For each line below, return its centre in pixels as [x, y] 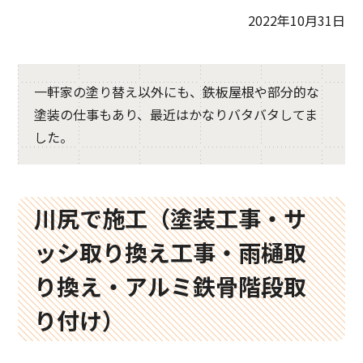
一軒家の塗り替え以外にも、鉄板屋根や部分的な [177, 92]
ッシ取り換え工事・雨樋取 [171, 252]
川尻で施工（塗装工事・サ [171, 218]
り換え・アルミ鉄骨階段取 [171, 286]
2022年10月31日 [296, 20]
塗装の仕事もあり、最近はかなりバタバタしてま [176, 114]
